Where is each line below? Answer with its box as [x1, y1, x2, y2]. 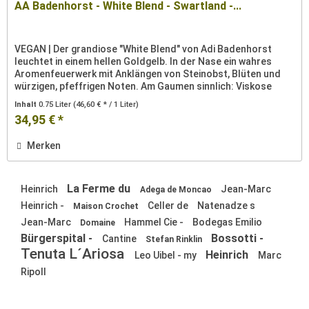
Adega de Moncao [140, 185, 214, 195]
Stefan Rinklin [146, 235, 204, 245]
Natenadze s [197, 200, 255, 212]
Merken [27, 139, 61, 151]
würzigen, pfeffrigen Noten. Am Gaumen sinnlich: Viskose [14, 80, 272, 92]
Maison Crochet [73, 201, 141, 212]
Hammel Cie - [124, 217, 186, 228]
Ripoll [21, 266, 46, 278]
